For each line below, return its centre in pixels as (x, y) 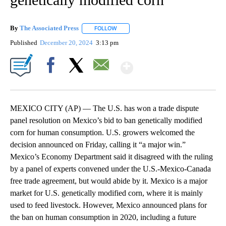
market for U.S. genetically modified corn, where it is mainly (106, 193)
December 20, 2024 (67, 42)
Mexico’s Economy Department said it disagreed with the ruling (111, 156)
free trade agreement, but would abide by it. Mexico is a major (109, 181)
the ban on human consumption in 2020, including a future (103, 217)
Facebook (53, 82)
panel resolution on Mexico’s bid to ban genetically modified (106, 120)
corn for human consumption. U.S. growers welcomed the (102, 132)
